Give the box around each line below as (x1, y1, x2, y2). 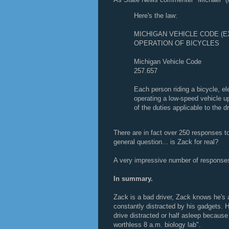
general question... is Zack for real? (113, 138, 218, 146)
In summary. (113, 175, 153, 182)
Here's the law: (134, 12, 177, 19)
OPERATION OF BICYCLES (134, 39, 219, 47)
